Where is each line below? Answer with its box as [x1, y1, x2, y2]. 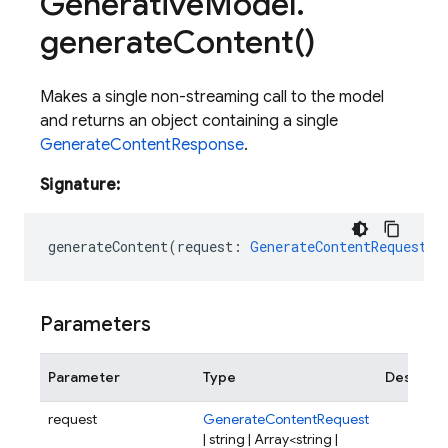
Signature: [40, 175, 121, 195]
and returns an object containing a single [40, 111, 338, 131]
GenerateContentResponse [40, 135, 244, 155]
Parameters [40, 312, 151, 337]
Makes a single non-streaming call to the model [40, 87, 384, 107]
